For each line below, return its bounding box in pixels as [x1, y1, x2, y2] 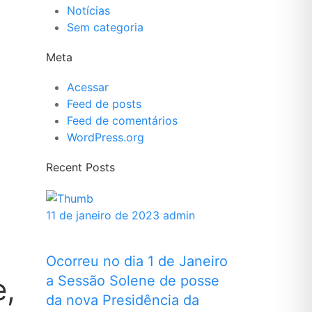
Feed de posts [67, 97, 141, 111]
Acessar [67, 80, 109, 94]
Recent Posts [46, 160, 115, 174]
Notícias [67, 3, 110, 17]
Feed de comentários [67, 114, 178, 127]
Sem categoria [67, 20, 143, 34]
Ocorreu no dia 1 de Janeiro [46, 252, 228, 270]
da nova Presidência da [46, 291, 199, 309]
